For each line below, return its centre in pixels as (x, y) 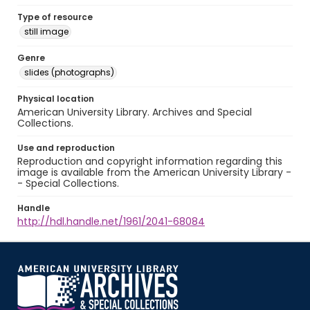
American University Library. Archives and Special (135, 112)
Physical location (56, 99)
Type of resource (55, 17)
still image (46, 31)
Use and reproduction (66, 148)
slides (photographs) (69, 72)
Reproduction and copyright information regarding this (150, 161)
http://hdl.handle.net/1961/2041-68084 (111, 221)
